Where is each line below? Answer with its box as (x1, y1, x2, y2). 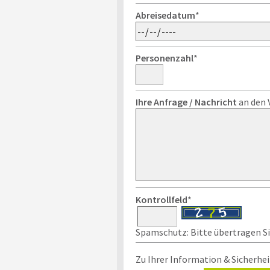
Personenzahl (135, 52, 193, 64)
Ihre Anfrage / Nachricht (135, 96, 237, 108)
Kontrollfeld (135, 193, 187, 206)
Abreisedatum (135, 9, 195, 21)
